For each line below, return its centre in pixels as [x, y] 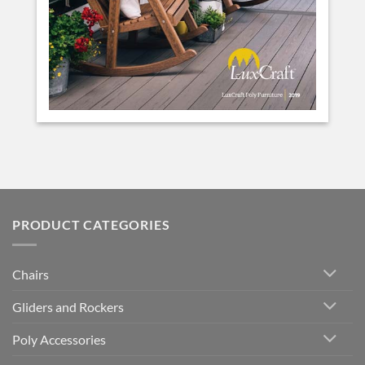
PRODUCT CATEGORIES [91, 225]
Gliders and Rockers [68, 307]
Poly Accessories [59, 340]
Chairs [31, 275]
